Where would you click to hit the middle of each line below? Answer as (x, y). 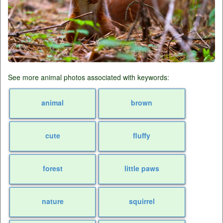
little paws (142, 168)
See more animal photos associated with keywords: (89, 77)
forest (53, 168)
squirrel (142, 201)
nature (53, 201)
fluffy (142, 136)
